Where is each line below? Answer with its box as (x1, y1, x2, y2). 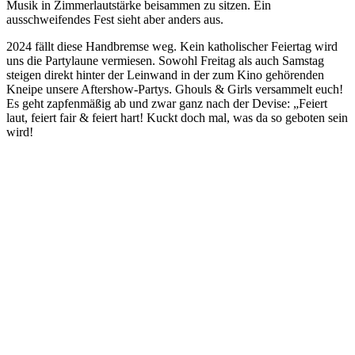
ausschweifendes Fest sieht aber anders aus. (6, 12, 227, 26)
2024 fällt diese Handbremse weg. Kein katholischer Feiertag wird (6, 39, 338, 53)
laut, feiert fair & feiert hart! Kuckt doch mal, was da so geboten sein (6, 110, 348, 124)
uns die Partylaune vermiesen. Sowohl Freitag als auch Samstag (6, 53, 324, 67)
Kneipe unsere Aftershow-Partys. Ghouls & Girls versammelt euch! (6, 82, 343, 96)
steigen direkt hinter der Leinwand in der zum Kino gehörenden (6, 67, 324, 82)
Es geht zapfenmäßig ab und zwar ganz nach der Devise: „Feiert (6, 96, 327, 110)
